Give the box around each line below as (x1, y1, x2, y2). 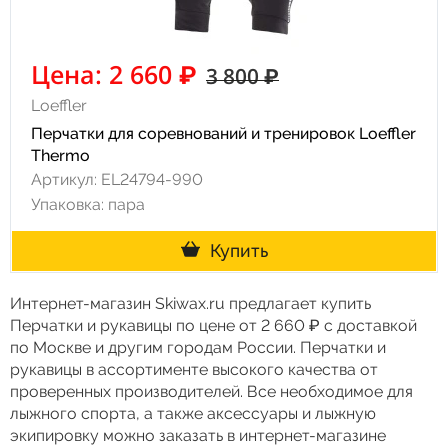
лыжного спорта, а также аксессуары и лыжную (10, 404, 376, 423)
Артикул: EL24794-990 (31, 170, 203, 189)
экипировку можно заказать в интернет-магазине (10, 426, 386, 445)
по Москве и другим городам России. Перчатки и (10, 338, 386, 357)
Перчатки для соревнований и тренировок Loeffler (31, 124, 416, 143)
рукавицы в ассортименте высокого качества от (10, 360, 378, 379)
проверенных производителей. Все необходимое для (10, 382, 413, 401)
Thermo (31, 146, 90, 165)
